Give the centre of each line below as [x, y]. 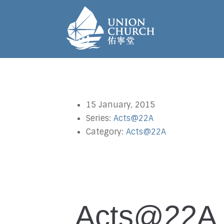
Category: [106, 132]
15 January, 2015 [120, 105]
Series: [100, 118]
